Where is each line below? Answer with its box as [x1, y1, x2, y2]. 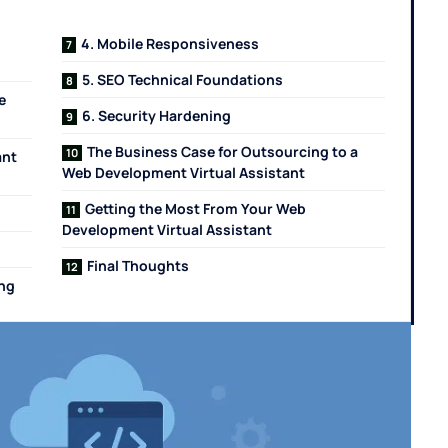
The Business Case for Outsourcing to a [87, 142, 359, 161]
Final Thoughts [87, 256, 190, 275]
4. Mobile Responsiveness [81, 34, 260, 53]
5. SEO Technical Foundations [82, 70, 284, 89]
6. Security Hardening [82, 106, 232, 125]
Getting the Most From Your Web [85, 199, 307, 218]
